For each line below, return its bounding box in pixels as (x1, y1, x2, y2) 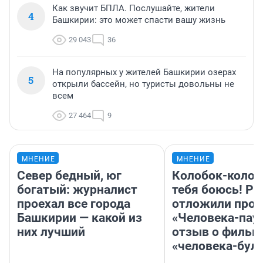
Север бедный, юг (17, 168, 122, 183)
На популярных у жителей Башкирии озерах (52, 67, 236, 78)
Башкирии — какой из (17, 211, 142, 225)
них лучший (17, 225, 85, 240)
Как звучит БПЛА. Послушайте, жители (52, 3, 215, 14)
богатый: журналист (17, 183, 137, 197)
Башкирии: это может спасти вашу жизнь (52, 15, 225, 26)
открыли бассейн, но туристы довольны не (52, 79, 234, 90)
